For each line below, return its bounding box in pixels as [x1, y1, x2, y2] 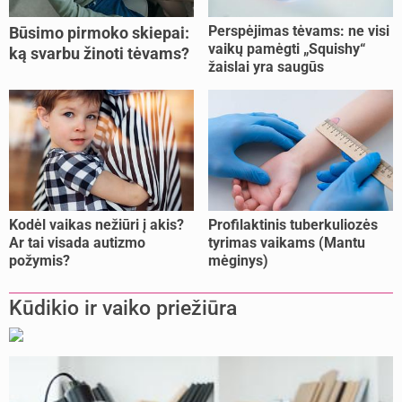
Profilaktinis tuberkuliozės [208, 216, 378, 234]
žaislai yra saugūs [208, 58, 324, 76]
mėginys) [208, 252, 268, 270]
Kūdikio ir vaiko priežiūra [9, 296, 237, 321]
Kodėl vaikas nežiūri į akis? [9, 216, 184, 234]
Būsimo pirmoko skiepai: [9, 23, 189, 43]
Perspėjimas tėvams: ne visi [208, 22, 389, 40]
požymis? [9, 252, 70, 270]
